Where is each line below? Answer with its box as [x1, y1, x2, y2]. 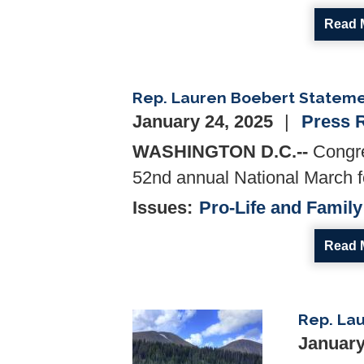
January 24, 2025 [132, 112, 278, 132]
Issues [132, 198, 187, 219]
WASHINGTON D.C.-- [132, 142, 308, 162]
